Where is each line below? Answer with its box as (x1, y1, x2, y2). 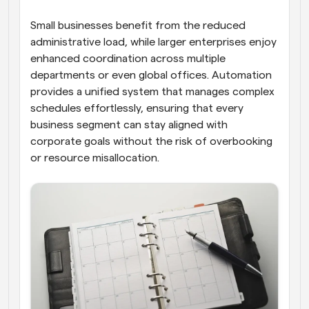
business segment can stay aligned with (30, 119, 228, 130)
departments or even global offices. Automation (30, 69, 272, 81)
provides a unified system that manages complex (30, 86, 275, 97)
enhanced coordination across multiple (30, 52, 226, 64)
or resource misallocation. (30, 152, 159, 163)
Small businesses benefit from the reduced (30, 19, 246, 31)
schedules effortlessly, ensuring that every (30, 102, 243, 114)
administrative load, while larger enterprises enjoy (30, 36, 277, 48)
